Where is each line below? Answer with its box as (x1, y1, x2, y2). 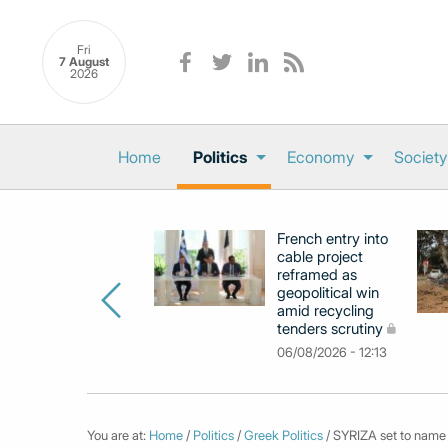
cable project (277, 247, 363, 266)
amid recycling (277, 301, 374, 320)
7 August (59, 54, 109, 70)
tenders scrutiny (277, 319, 383, 338)
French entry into (277, 229, 388, 248)
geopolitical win (277, 283, 379, 302)
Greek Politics (244, 427, 323, 443)
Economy (286, 147, 354, 167)
